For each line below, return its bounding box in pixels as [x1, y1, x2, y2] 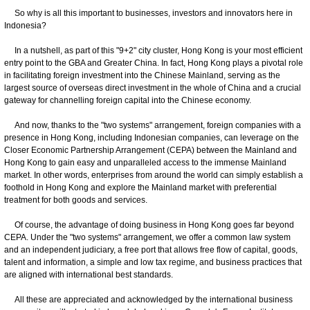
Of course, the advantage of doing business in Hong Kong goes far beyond [4, 219, 294, 230]
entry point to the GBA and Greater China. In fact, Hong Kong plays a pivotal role [4, 57, 303, 68]
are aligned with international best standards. [4, 269, 177, 280]
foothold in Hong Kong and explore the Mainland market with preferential [4, 182, 277, 192]
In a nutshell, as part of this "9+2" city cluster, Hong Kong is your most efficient [4, 45, 302, 55]
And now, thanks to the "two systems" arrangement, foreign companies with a [4, 120, 301, 130]
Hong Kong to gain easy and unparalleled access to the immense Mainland [4, 157, 286, 167]
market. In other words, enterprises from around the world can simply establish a [4, 170, 303, 180]
